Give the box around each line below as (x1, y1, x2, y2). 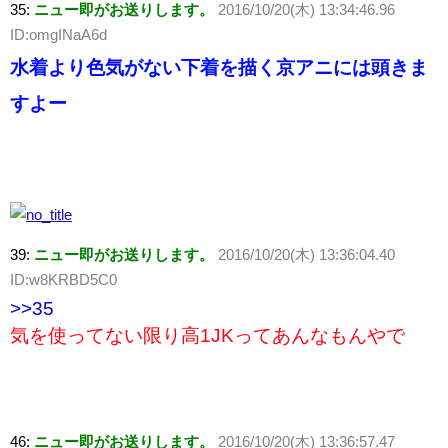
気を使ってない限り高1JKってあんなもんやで (10, 325, 405, 347)
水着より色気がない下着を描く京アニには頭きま (10, 57, 428, 79)
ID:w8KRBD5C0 (10, 271, 117, 289)
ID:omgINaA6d (10, 26, 107, 44)
